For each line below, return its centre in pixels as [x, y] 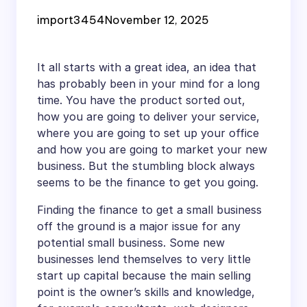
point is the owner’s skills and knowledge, [146, 292]
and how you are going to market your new [152, 149]
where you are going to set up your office [148, 133]
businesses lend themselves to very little [144, 259]
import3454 [71, 20]
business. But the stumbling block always [146, 165]
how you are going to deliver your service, [148, 116]
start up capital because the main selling [144, 275]
